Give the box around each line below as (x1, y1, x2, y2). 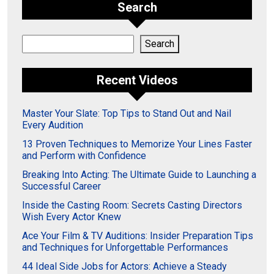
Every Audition (22, 119, 83, 131)
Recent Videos (96, 73, 178, 87)
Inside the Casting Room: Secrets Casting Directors (22, 199, 242, 211)
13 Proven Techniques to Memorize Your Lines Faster (22, 138, 252, 150)
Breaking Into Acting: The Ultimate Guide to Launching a (22, 169, 256, 180)
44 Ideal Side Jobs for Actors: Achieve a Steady (22, 261, 227, 272)
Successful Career (22, 180, 101, 192)
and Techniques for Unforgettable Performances (22, 242, 228, 253)
